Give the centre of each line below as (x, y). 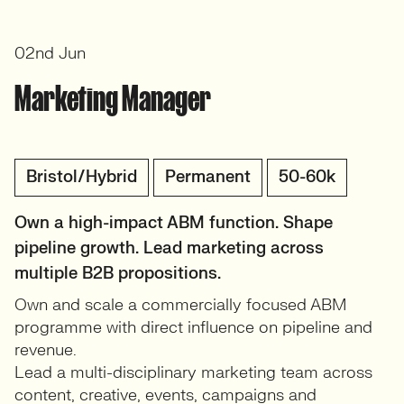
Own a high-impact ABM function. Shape (174, 223)
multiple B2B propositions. (118, 274)
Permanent (208, 177)
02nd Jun (50, 54)
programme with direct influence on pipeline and (193, 328)
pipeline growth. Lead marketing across (169, 248)
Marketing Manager (113, 98)
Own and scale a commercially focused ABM (180, 305)
